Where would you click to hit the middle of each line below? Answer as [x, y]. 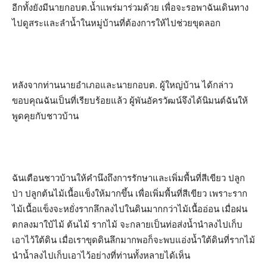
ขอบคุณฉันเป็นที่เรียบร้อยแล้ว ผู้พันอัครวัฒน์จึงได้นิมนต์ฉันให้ [130, 100]
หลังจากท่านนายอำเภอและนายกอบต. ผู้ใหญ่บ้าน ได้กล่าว [122, 85]
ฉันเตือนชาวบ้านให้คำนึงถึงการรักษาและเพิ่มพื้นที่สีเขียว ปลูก [128, 178]
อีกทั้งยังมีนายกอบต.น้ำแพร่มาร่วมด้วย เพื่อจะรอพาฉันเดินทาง [130, 7]
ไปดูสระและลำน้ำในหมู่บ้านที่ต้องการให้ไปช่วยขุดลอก [116, 23]
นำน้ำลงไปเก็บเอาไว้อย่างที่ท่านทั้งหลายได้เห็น [101, 255]
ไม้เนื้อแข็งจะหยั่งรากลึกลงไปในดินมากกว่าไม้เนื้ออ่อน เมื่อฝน [130, 209]
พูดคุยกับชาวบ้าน [45, 116]
